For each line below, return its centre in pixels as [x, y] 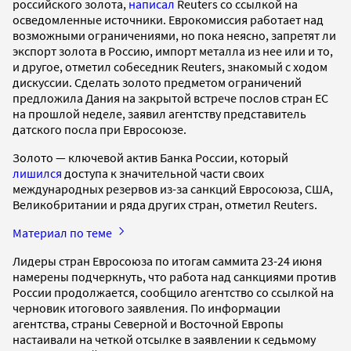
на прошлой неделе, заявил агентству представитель [159, 113]
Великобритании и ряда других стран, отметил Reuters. [165, 204]
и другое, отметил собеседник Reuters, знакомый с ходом [170, 66]
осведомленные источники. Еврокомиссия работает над [168, 19]
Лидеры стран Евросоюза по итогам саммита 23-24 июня [167, 261]
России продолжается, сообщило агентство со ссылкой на [173, 292]
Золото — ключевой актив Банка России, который [150, 157]
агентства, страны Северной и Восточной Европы [148, 323]
